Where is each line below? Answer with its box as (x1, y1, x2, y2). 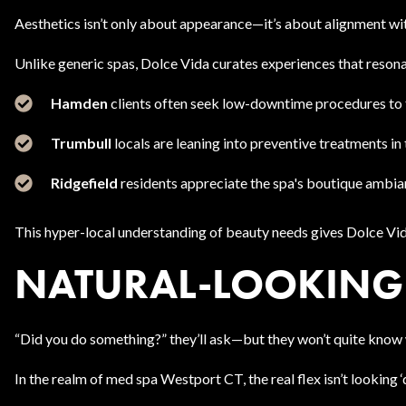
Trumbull (51, 134, 111, 151)
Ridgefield (51, 174, 118, 191)
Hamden (51, 94, 108, 111)
